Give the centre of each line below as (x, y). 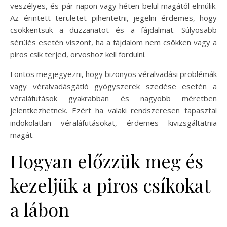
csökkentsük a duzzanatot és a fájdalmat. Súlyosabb (113, 30)
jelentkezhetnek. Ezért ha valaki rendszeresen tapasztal (113, 110)
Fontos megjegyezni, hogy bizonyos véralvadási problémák (113, 74)
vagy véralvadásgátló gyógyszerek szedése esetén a (113, 86)
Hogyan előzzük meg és (107, 160)
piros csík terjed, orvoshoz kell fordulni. (78, 54)
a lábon (40, 209)
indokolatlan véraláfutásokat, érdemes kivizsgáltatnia (113, 122)
